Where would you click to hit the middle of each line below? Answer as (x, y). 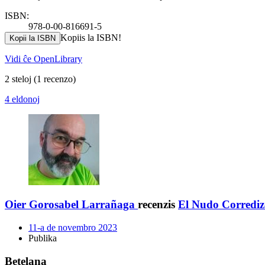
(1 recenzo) (55, 79)
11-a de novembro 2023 (73, 228)
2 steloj (19, 79)
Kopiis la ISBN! (91, 37)
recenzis (158, 205)
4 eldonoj (22, 99)
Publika (43, 238)
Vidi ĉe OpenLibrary (43, 59)
